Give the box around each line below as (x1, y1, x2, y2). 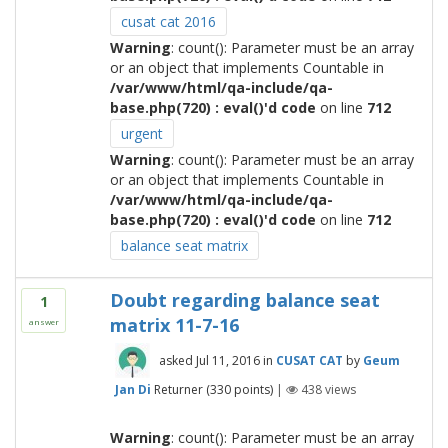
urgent (120, 124, 163, 143)
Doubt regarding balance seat (109, 288, 380, 312)
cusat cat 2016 (120, 12, 216, 31)
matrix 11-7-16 (109, 313, 239, 337)
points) (230, 380, 273, 398)
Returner (153, 380, 203, 398)
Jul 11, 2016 (195, 352, 260, 369)
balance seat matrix (120, 236, 248, 255)
